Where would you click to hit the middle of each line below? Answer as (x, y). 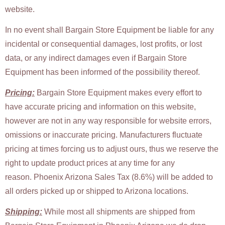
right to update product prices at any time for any (90, 163)
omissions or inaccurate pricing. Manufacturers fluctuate (104, 135)
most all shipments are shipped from (131, 211)
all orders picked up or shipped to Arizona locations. (97, 191)
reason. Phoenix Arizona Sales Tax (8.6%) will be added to (109, 177)
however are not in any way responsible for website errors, (108, 121)
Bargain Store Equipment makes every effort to (118, 93)
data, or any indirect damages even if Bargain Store (96, 58)
